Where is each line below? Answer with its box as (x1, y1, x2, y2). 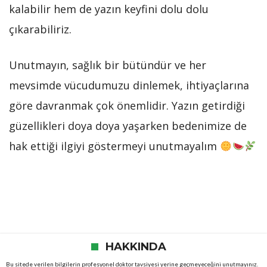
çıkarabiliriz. (9, 21, 72, 36)
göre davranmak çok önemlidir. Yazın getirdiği (9, 98, 245, 113)
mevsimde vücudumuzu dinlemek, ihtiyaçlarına (9, 77, 249, 92)
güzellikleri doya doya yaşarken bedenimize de (9, 118, 247, 133)
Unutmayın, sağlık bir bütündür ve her (9, 57, 206, 72)
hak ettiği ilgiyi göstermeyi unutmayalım (9, 138, 220, 153)
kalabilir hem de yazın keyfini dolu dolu (9, 1, 209, 16)
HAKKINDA (105, 240, 166, 253)
